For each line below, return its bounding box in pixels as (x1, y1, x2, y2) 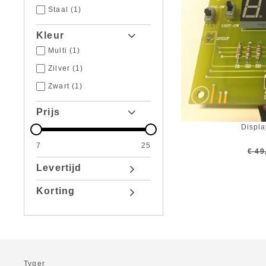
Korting (36, 186, 75, 196)
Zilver (48, 64, 70, 72)
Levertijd (36, 163, 82, 173)
